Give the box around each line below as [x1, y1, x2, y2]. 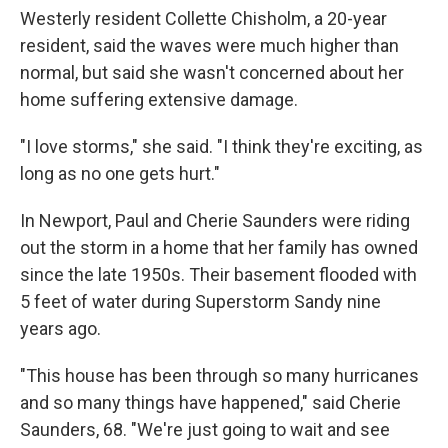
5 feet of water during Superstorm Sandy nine [20, 291, 381, 312]
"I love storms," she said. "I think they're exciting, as [20, 136, 423, 157]
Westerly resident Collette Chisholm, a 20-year [20, 8, 387, 29]
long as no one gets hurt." [20, 163, 220, 184]
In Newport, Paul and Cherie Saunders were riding [20, 210, 410, 231]
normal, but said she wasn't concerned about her [20, 62, 404, 83]
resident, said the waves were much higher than [20, 35, 399, 56]
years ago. [20, 318, 101, 339]
